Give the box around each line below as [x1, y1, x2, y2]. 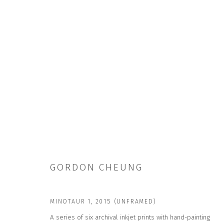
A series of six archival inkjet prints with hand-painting [50, 212, 210, 221]
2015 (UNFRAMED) [95, 197, 156, 205]
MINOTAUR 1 [50, 197, 91, 205]
